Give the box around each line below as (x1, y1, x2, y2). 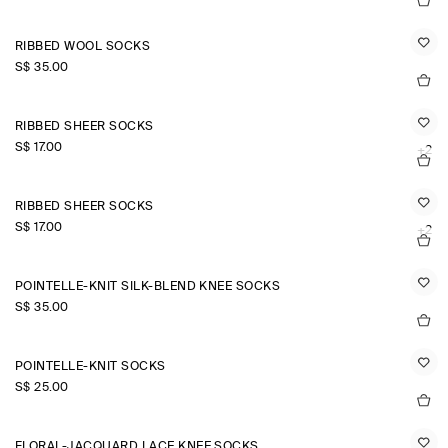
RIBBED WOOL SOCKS (15, 41, 151, 53)
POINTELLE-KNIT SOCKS (15, 361, 166, 373)
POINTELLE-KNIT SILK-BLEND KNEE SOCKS (15, 281, 281, 293)
